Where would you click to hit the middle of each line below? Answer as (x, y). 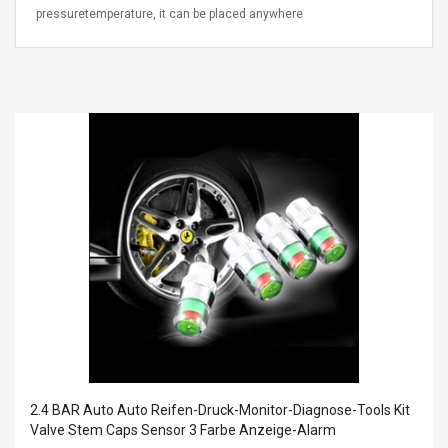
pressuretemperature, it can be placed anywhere (169, 14)
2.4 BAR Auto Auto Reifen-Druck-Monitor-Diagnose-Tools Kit (220, 410)
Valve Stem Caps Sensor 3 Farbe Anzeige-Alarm (183, 430)
